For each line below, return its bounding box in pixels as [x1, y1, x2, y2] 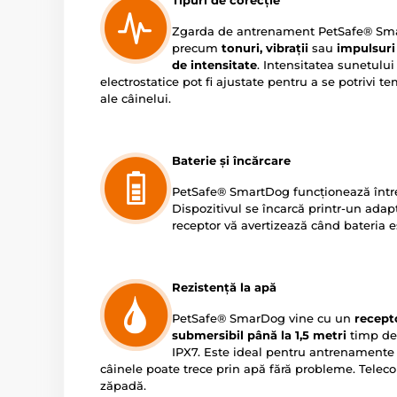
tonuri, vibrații [222, 41, 308, 55]
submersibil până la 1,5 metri [172, 328, 346, 342]
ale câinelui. [100, 91, 171, 105]
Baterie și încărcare [172, 153, 291, 167]
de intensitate [172, 58, 257, 72]
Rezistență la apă [172, 280, 276, 294]
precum [172, 41, 222, 55]
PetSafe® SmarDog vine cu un [172, 311, 354, 325]
